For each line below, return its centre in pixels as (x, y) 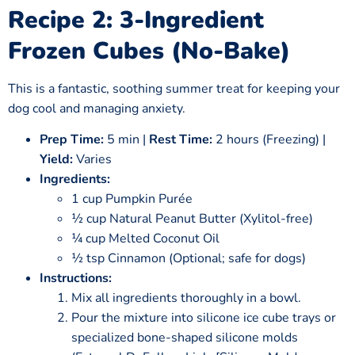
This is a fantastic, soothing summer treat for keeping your (174, 89)
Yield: (56, 160)
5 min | (126, 140)
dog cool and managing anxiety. (97, 109)
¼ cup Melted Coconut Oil (145, 239)
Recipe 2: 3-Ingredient (136, 20)
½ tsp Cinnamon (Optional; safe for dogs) (189, 259)
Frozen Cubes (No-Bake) (149, 51)
